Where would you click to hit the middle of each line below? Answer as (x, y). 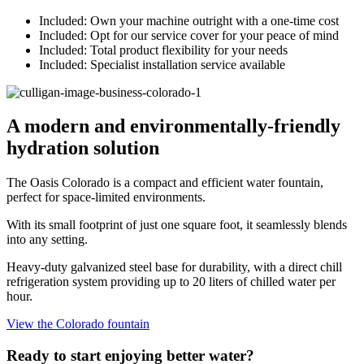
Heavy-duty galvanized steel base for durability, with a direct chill (174, 267)
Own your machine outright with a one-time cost (214, 20)
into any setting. (47, 240)
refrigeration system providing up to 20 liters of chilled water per (171, 282)
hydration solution (83, 148)
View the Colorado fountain (78, 324)
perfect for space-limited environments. (106, 197)
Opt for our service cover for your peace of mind (214, 35)
